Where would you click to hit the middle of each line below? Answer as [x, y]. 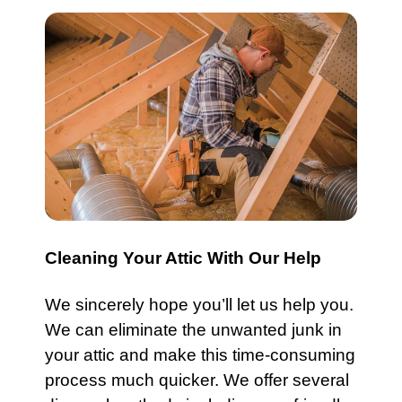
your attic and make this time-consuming [200, 355]
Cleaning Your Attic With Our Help [183, 258]
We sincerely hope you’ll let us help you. [199, 305]
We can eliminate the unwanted [168, 330]
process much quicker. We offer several [197, 380]
